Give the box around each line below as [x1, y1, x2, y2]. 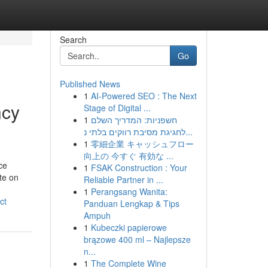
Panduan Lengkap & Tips [83, 197, 179, 209]
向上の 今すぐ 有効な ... [83, 150, 173, 162]
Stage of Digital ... [83, 102, 151, 114]
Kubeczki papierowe [90, 221, 167, 233]
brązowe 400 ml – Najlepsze [83, 233, 191, 245]
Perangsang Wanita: [90, 185, 167, 197]
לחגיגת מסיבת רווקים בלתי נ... [185, 126, 193, 138]
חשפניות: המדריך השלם [90, 114, 177, 126]
